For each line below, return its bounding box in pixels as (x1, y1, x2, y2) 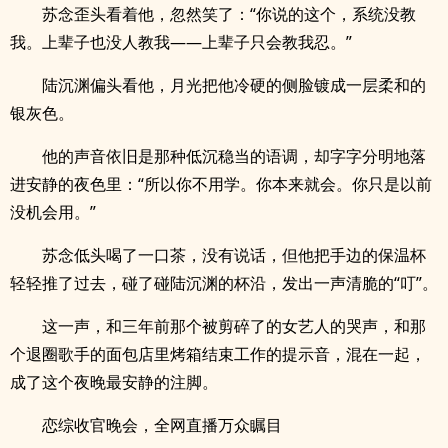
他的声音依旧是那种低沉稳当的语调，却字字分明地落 (42, 145, 426, 167)
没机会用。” (10, 201, 96, 223)
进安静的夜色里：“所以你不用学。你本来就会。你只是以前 (10, 173, 432, 195)
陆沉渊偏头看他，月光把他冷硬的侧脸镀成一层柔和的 (42, 74, 426, 96)
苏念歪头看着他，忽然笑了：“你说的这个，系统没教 (42, 3, 416, 25)
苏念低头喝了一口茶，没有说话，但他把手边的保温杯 (42, 244, 426, 266)
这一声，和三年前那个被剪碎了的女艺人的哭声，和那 (42, 315, 426, 337)
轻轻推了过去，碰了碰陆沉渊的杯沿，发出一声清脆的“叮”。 (10, 272, 438, 294)
